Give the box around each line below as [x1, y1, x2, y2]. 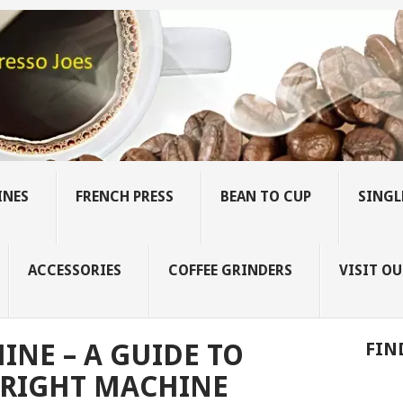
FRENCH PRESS [75, 188, 174, 206]
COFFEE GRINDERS [167, 262, 292, 280]
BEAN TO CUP [219, 188, 311, 206]
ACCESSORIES [27, 262, 121, 280]
